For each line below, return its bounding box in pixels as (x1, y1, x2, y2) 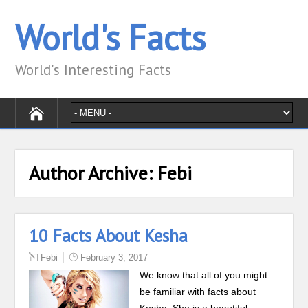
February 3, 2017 (80, 252, 148, 263)
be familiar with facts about (139, 286, 256, 297)
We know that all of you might (139, 269, 267, 280)
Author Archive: (29, 160, 158, 186)
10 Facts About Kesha (29, 225, 188, 247)
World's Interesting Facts (15, 60, 172, 79)
